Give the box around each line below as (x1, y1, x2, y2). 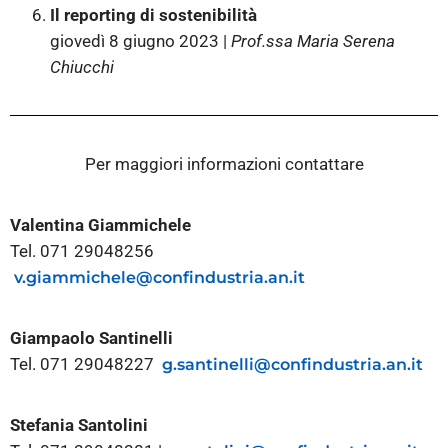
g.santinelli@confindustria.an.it (162, 355, 423, 375)
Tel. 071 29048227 (10, 354, 162, 375)
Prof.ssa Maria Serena (231, 31, 395, 52)
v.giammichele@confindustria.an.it (14, 267, 305, 287)
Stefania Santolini (10, 415, 148, 436)
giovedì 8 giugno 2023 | (50, 31, 231, 52)
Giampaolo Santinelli (10, 328, 173, 349)
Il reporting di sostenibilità (50, 5, 257, 26)
